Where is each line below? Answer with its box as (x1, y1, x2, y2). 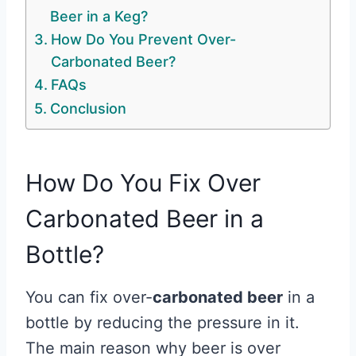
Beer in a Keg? (49, 8, 148, 25)
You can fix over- (25, 288, 153, 308)
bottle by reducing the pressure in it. (25, 313, 300, 333)
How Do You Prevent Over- (50, 31, 236, 48)
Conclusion (49, 100, 130, 118)
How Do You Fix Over (25, 168, 261, 198)
